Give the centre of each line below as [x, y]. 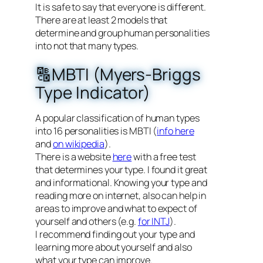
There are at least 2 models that [102, 20]
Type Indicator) [93, 92]
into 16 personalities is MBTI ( [96, 131]
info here [176, 131]
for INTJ [154, 221]
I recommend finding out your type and [115, 234]
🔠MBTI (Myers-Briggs [118, 74]
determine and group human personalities [122, 33]
